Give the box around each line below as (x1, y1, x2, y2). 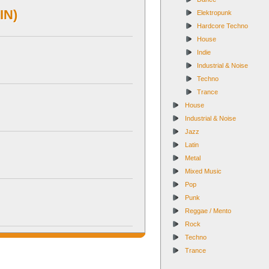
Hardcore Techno (197, 22, 248, 29)
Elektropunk (197, 9, 232, 16)
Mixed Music (185, 168, 222, 175)
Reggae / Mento (185, 207, 231, 214)
